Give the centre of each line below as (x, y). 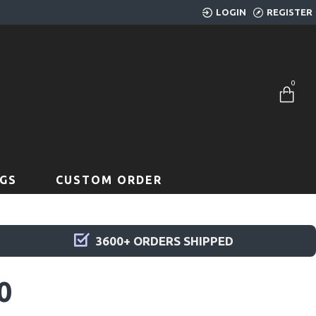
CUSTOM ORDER (109, 180)
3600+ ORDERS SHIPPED (165, 241)
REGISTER (290, 12)
